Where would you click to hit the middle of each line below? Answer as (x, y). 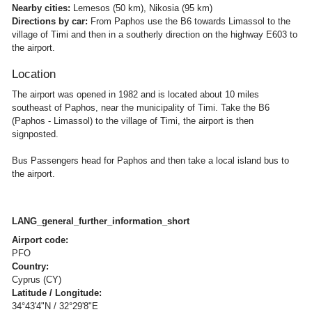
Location (34, 74)
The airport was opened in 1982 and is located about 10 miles (135, 94)
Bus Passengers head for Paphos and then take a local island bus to (150, 160)
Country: (30, 266)
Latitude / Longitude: (57, 292)
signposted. (35, 134)
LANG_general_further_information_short (101, 221)
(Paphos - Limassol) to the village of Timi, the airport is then (133, 120)
